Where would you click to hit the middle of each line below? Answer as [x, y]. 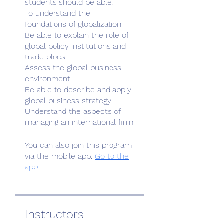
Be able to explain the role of [77, 35]
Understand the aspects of [73, 111]
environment [48, 78]
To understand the [57, 13]
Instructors [54, 214]
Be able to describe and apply [78, 89]
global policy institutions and [75, 46]
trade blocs [45, 56]
